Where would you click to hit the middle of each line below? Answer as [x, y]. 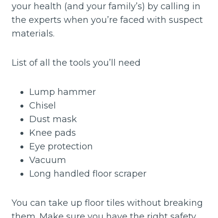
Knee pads [53, 133]
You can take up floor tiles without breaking [107, 203]
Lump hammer [63, 92]
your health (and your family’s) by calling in [106, 6]
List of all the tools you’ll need [76, 63]
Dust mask [53, 119]
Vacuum [48, 160]
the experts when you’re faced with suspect [107, 20]
